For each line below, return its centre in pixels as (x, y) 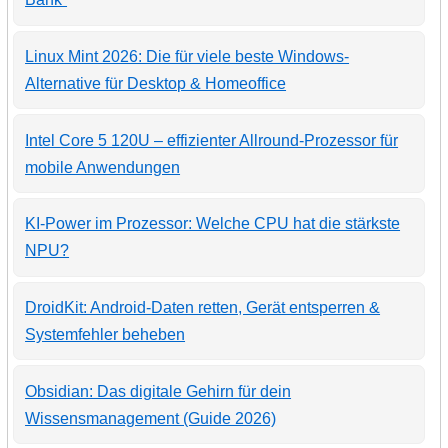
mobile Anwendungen (103, 167)
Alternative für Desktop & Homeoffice (156, 84)
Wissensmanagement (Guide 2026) (151, 418)
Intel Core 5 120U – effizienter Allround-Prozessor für (212, 140)
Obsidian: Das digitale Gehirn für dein (158, 391)
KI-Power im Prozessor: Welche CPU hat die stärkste (213, 224)
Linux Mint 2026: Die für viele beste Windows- (187, 57)
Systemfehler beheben (105, 335)
